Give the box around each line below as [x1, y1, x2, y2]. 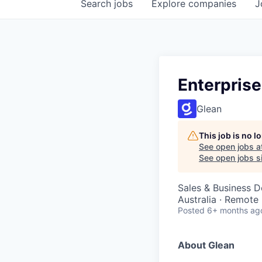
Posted [178, 205, 205, 215]
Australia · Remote [178, 194, 258, 205]
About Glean [178, 239, 235, 251]
